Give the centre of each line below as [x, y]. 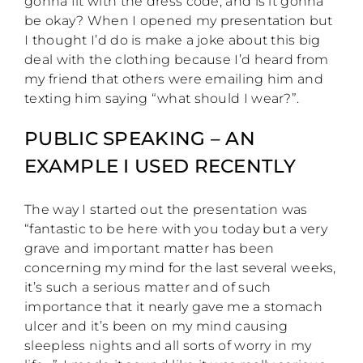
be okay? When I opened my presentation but [179, 21]
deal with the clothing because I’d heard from [177, 60]
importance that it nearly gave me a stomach [173, 307]
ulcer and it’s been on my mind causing [156, 327]
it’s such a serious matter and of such [148, 288]
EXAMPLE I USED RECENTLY [160, 167]
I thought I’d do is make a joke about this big [173, 41]
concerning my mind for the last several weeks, [180, 268]
